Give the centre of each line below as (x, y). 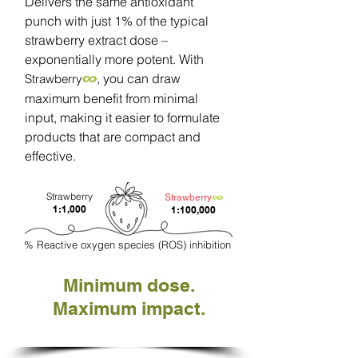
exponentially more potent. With (114, 59)
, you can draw (139, 78)
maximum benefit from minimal (111, 98)
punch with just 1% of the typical (117, 21)
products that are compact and (113, 137)
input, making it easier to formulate (122, 117)
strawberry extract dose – (96, 40)
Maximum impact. (129, 308)
